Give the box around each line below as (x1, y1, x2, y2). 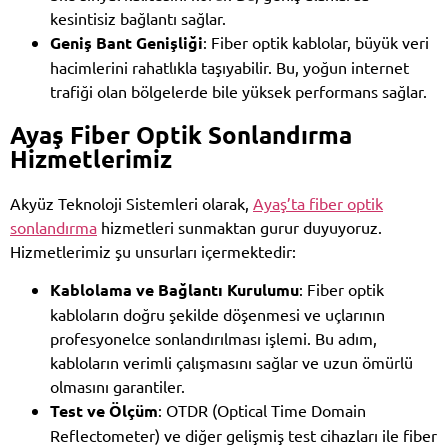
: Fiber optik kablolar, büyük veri (203, 31, 429, 52)
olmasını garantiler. (50, 375, 185, 396)
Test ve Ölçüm (50, 399, 158, 421)
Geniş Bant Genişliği (50, 31, 203, 53)
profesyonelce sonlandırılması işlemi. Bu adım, (50, 327, 377, 348)
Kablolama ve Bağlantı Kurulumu (50, 278, 299, 300)
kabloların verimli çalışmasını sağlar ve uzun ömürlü (50, 351, 413, 372)
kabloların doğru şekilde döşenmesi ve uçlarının (50, 303, 385, 324)
